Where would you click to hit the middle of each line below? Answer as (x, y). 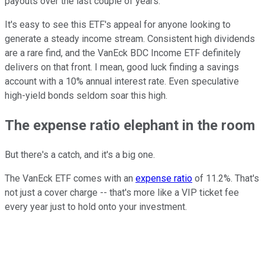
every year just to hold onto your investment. (96, 206)
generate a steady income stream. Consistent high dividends (130, 38)
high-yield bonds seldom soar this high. (86, 95)
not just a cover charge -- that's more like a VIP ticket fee (122, 192)
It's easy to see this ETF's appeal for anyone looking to (118, 24)
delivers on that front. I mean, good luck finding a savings (122, 67)
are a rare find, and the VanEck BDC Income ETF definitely (123, 53)
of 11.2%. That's (226, 178)
